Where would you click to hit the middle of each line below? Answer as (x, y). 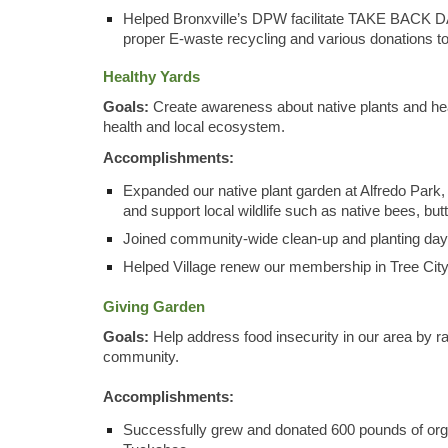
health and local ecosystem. (193, 127)
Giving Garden (153, 306)
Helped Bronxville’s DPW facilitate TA (244, 18)
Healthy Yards (151, 76)
